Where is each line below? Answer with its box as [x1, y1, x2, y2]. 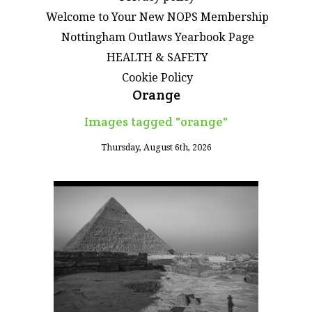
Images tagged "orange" [84, 113, 228, 130]
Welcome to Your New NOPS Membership [46, 10, 269, 24]
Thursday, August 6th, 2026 [100, 141, 212, 153]
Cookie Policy [122, 70, 193, 84]
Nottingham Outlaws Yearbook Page [61, 30, 254, 44]
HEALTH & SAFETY [107, 50, 208, 64]
